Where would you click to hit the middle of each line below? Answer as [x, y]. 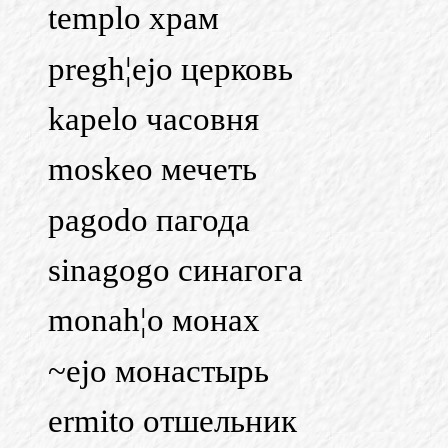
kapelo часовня [153, 118]
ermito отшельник [172, 420]
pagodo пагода [149, 219]
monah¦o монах [154, 320]
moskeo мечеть [152, 169]
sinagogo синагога [175, 269]
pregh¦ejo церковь [170, 68]
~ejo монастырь [158, 370]
